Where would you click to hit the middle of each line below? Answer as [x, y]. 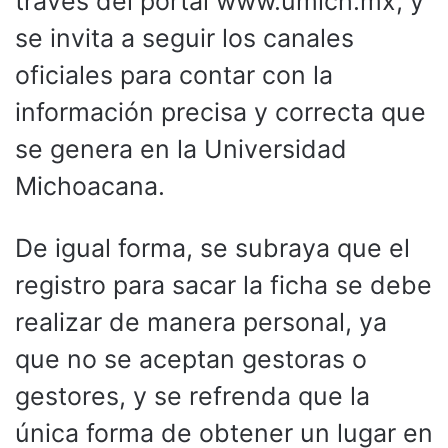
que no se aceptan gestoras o [191, 358]
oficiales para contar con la [174, 74]
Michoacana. [90, 185]
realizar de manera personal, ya [201, 321]
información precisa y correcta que [220, 111]
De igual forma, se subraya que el [212, 247]
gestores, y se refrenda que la [192, 395]
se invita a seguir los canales [184, 37]
